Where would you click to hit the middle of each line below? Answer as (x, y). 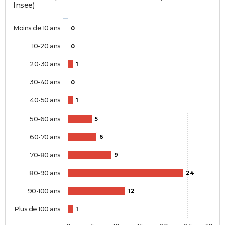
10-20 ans (46, 46)
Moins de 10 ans (37, 28)
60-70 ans (45, 137)
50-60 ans (45, 119)
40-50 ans (45, 100)
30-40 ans (45, 82)
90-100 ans (44, 191)
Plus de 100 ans (37, 209)
